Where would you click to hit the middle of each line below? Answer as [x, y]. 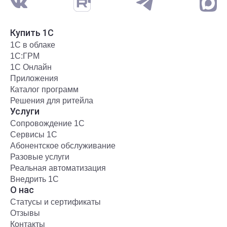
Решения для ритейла [52, 101]
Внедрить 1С [34, 179]
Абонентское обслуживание [63, 146]
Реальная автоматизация [58, 168]
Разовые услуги [40, 157]
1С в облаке [33, 45]
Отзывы [25, 213]
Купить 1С [32, 33]
